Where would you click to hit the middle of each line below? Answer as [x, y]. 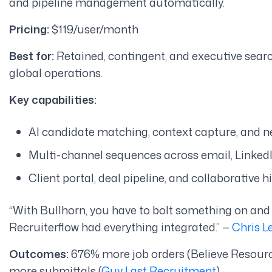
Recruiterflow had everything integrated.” [114, 227]
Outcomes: [39, 253]
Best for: [32, 56]
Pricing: [29, 29]
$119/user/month [93, 29]
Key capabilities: [53, 99]
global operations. [56, 73]
